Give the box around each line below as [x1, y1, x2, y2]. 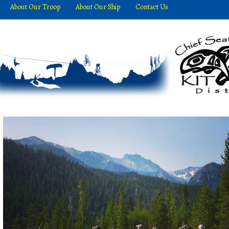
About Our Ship [76, 2, 120, 12]
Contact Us [135, 2, 168, 12]
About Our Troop [10, 2, 60, 12]
